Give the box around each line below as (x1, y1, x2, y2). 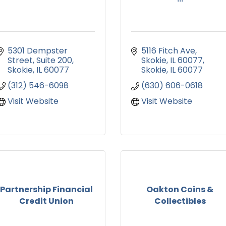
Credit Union (19, 195, 74, 207)
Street (8, 54, 33, 67)
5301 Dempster (8, 45, 68, 57)
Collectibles (154, 195, 206, 207)
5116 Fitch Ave (141, 45, 195, 57)
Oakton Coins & (146, 183, 213, 195)
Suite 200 (36, 54, 72, 67)
